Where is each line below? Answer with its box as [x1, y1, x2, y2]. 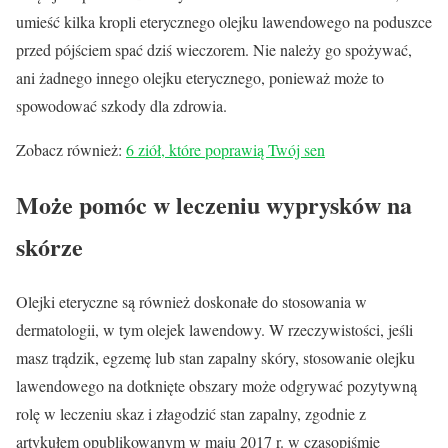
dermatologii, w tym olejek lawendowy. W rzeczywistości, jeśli [16, 318, 413, 340]
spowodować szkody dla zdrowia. [16, 94, 227, 116]
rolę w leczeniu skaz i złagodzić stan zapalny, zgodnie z [16, 402, 366, 424]
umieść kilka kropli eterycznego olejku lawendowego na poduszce [16, 10, 432, 32]
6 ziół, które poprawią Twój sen [126, 138, 325, 160]
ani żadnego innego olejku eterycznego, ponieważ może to [16, 66, 384, 88]
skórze [16, 228, 83, 264]
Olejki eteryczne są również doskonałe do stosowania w [16, 290, 367, 312]
